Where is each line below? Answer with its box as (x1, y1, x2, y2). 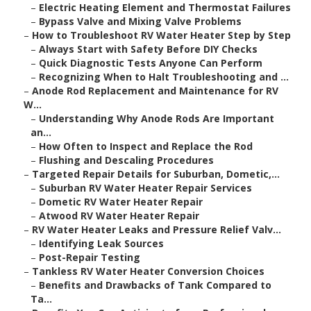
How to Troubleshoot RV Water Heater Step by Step (32, 28, 291, 42)
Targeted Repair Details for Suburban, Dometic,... (32, 167, 280, 181)
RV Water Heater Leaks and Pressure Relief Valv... (32, 223, 281, 237)
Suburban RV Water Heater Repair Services (39, 181, 252, 195)
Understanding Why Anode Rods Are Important (39, 112, 274, 126)
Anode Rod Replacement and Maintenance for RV (32, 84, 278, 98)
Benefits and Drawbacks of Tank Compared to (39, 278, 271, 292)
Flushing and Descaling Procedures (39, 153, 214, 167)
